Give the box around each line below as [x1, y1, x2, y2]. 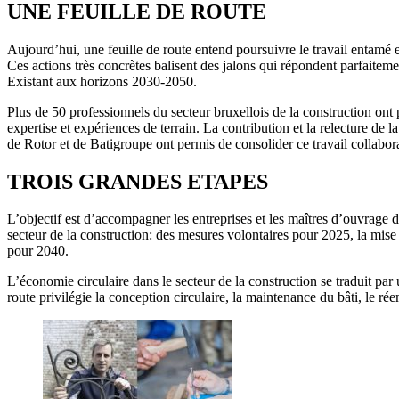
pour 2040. [7, 243, 69, 259]
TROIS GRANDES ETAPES [7, 169, 268, 193]
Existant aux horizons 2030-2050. [7, 73, 200, 89]
